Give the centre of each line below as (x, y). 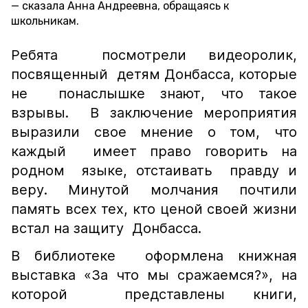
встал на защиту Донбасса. (106, 228)
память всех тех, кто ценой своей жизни (154, 209)
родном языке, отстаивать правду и (154, 170)
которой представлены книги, (154, 294)
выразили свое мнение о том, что (154, 132)
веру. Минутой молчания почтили (154, 190)
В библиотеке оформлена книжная (154, 256)
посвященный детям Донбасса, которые (154, 74)
